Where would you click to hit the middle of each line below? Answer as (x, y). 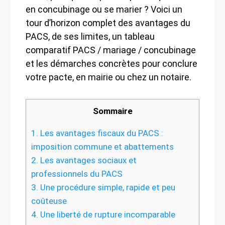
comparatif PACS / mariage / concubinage (111, 50)
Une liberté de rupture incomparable (107, 214)
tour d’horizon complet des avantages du (108, 23)
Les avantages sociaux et (87, 160)
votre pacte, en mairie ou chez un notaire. (108, 77)
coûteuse (49, 201)
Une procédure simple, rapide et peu (107, 187)
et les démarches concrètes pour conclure (111, 63)
